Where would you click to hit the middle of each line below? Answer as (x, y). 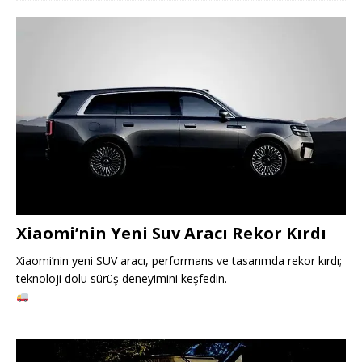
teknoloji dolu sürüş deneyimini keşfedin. (122, 279)
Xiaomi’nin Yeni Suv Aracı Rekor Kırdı (171, 234)
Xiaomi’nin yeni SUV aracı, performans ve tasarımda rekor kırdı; (179, 261)
